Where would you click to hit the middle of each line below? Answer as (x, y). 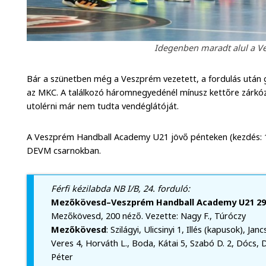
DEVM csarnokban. (64, 150)
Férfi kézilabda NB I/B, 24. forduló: (120, 189)
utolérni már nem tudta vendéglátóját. (103, 106)
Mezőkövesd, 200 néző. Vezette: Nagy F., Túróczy (148, 216)
